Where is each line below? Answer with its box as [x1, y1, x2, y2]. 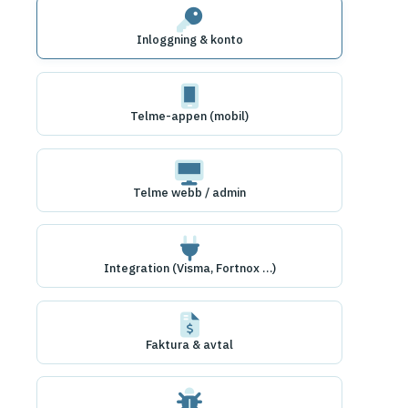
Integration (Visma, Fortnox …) [103, 260, 276, 277]
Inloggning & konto [136, 32, 243, 48]
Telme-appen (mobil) [130, 107, 249, 124]
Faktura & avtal [146, 336, 233, 352]
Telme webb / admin [133, 184, 246, 200]
